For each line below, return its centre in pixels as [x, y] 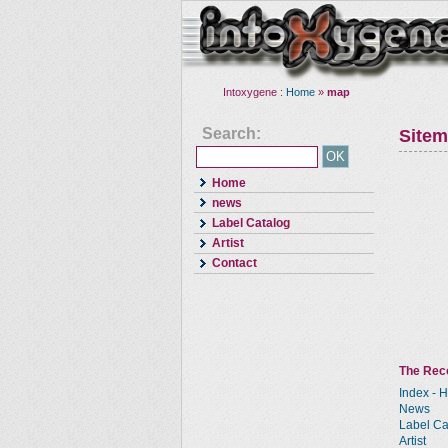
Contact [234, 263]
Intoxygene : [254, 92]
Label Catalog [251, 222]
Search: [231, 133]
